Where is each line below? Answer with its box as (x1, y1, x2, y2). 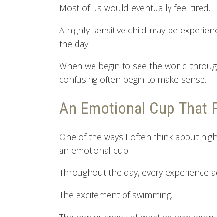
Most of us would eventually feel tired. (59, 2, 210, 14)
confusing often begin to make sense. (59, 74, 206, 85)
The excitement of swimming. (59, 189, 172, 201)
